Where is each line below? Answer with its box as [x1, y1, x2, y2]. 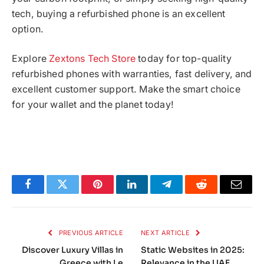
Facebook [27, 187, 68, 199]
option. [12, 23, 44, 35]
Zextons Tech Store [49, 53, 136, 65]
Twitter [61, 187, 93, 199]
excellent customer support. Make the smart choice [12, 84, 240, 95]
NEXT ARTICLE [141, 228, 192, 237]
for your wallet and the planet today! [12, 99, 174, 111]
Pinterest [96, 187, 134, 199]
